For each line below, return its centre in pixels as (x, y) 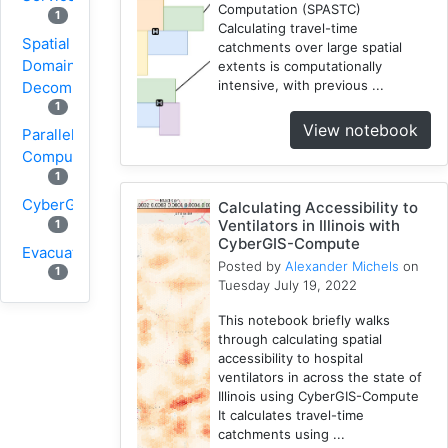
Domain (49, 65)
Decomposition (75, 87)
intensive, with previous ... (301, 84)
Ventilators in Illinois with (309, 225)
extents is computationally (300, 65)
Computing (61, 157)
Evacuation (60, 252)
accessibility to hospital (291, 357)
